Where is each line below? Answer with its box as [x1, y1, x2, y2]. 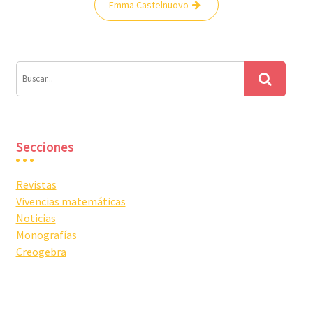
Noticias [15, 210, 56, 225]
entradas [10, 23, 73, 46]
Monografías [15, 227, 77, 242]
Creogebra [15, 244, 66, 259]
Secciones [15, 138, 74, 155]
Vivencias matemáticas [15, 194, 126, 208]
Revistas [15, 177, 57, 191]
